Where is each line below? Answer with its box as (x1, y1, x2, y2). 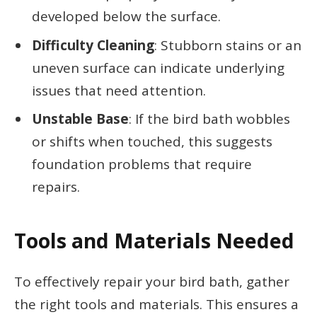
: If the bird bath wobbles (129, 110, 290, 129)
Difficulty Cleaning (32, 35, 154, 54)
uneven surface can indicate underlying (32, 58, 284, 77)
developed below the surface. (32, 7, 221, 26)
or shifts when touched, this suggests (32, 132, 272, 151)
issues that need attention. (32, 81, 206, 100)
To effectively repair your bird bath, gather (14, 272, 289, 291)
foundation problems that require (32, 155, 252, 174)
